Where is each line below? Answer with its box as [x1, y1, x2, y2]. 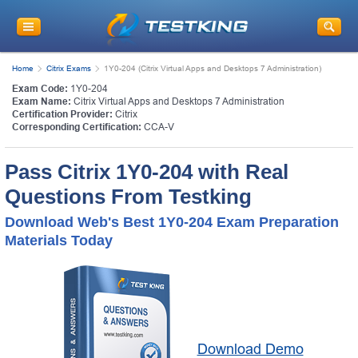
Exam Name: [12, 95, 71, 107]
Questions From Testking [5, 184, 252, 209]
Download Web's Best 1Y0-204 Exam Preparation [5, 213, 339, 230]
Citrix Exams [46, 63, 91, 73]
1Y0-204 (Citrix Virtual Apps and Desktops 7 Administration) [104, 63, 321, 73]
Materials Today [5, 232, 113, 249]
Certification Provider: [12, 108, 113, 120]
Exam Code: [12, 82, 68, 94]
